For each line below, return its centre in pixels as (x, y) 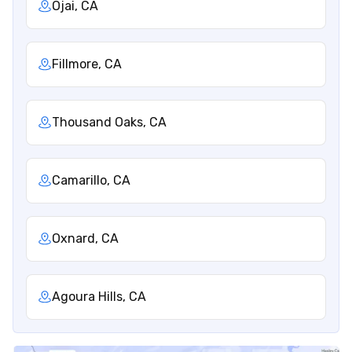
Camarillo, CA (91, 180)
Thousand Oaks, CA (109, 122)
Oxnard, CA (85, 238)
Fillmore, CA (87, 64)
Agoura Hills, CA (99, 296)
